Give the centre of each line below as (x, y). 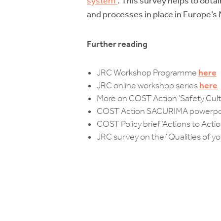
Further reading (117, 44)
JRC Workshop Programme (147, 73)
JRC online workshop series (148, 85)
